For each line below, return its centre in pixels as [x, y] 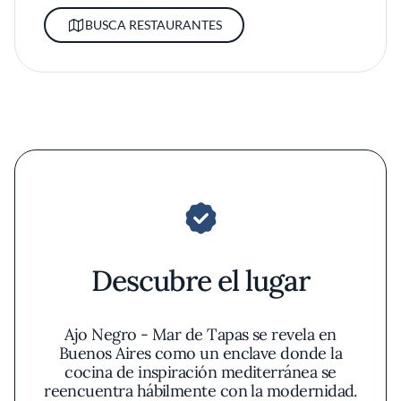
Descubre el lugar [200, 281]
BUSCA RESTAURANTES [153, 25]
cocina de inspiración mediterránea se [200, 372]
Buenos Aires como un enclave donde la [200, 353]
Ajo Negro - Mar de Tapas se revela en [200, 334]
